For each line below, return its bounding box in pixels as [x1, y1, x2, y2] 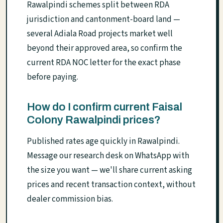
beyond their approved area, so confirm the [27, 42, 182, 55]
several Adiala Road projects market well [27, 28, 173, 40]
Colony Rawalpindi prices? [27, 114, 161, 126]
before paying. [27, 71, 78, 84]
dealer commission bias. [27, 193, 113, 206]
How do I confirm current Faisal [27, 101, 182, 113]
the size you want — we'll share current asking [27, 164, 192, 177]
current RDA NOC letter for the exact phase [27, 57, 181, 69]
